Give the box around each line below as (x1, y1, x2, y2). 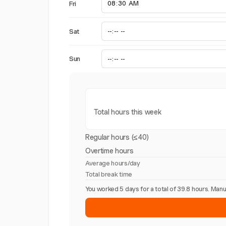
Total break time (85, 171, 132, 179)
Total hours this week (94, 108, 161, 117)
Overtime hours (85, 147, 134, 155)
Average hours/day (85, 159, 140, 167)
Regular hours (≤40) (85, 133, 149, 142)
